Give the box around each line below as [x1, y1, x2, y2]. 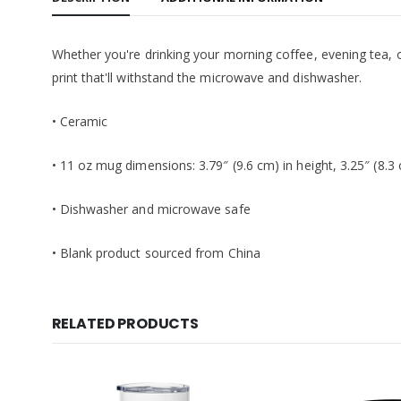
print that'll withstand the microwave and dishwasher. [51, 68, 363, 86]
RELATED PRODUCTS [51, 312, 199, 334]
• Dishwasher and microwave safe [51, 200, 251, 218]
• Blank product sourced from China [51, 243, 260, 261]
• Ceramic [51, 112, 108, 130]
